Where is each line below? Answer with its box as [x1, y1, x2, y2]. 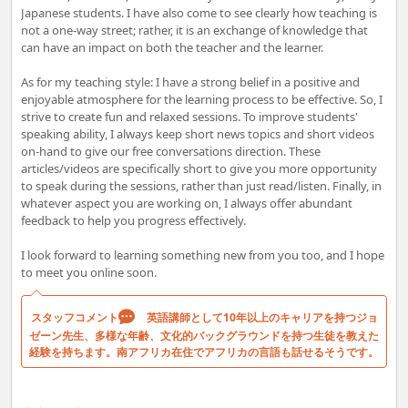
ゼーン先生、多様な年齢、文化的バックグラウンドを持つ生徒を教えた [29, 328, 379, 344]
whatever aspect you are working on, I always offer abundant [21, 195, 352, 212]
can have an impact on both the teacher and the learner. [21, 39, 323, 56]
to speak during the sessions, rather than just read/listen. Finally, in [21, 178, 382, 195]
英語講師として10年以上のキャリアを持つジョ [143, 310, 378, 326]
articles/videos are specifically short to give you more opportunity [21, 160, 377, 178]
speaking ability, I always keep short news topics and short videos [21, 126, 374, 143]
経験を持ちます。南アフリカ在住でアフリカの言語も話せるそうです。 [29, 344, 379, 361]
